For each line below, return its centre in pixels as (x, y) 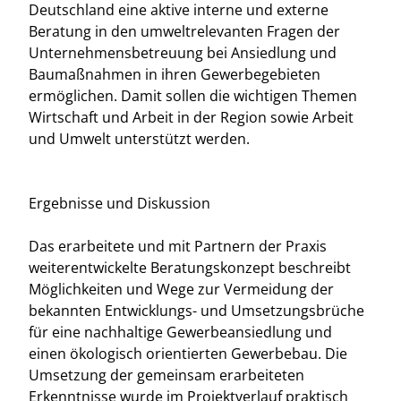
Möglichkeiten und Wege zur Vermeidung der (181, 289)
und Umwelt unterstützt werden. (139, 139)
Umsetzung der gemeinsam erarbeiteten (166, 375)
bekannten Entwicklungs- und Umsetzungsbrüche (196, 311)
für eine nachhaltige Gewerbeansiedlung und (180, 332)
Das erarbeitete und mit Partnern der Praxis (178, 246)
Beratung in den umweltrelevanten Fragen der (184, 31)
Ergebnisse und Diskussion (119, 203)
